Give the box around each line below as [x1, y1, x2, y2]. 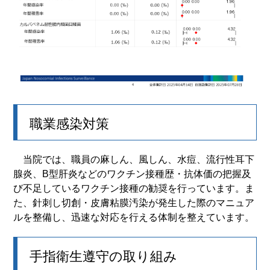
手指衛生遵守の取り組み [30, 248, 178, 264]
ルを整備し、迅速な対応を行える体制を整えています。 [13, 212, 255, 222]
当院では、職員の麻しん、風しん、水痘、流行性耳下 [13, 154, 255, 165]
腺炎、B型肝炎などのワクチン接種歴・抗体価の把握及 [13, 168, 252, 179]
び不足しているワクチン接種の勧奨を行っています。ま [13, 183, 255, 193]
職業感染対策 [30, 116, 110, 131]
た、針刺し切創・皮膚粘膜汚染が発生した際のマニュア [13, 197, 255, 208]
